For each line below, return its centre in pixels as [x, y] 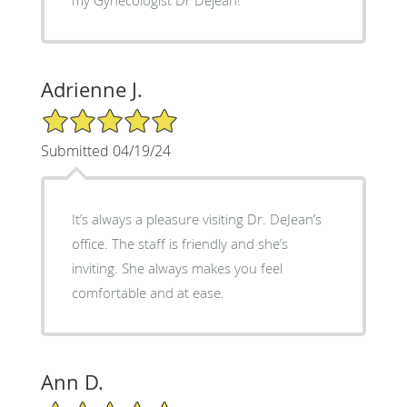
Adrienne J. [91, 89]
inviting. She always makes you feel [177, 268]
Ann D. [72, 382]
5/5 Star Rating [85, 114]
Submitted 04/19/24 [105, 150]
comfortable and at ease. [148, 292]
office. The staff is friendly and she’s [179, 243]
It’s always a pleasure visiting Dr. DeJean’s [196, 218]
